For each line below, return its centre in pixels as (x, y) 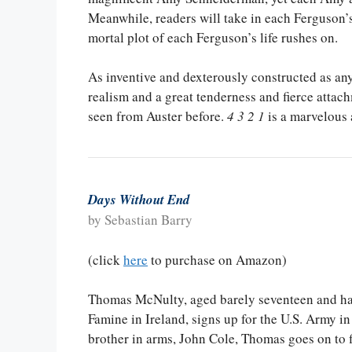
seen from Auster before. (158, 116)
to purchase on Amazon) (217, 259)
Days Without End (139, 200)
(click (106, 259)
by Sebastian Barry (140, 220)
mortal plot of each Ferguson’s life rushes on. (213, 37)
